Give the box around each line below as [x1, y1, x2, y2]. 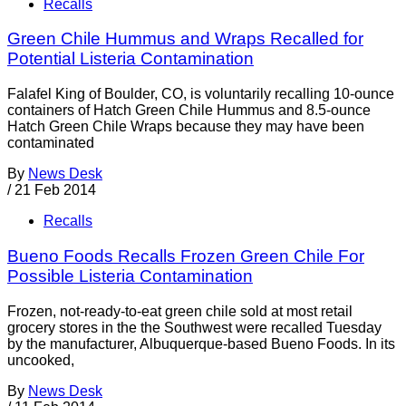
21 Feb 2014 [14, 182, 96, 198]
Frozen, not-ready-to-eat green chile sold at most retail [7, 303, 353, 319]
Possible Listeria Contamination [7, 266, 253, 285]
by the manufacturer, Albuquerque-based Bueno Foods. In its [7, 335, 395, 352]
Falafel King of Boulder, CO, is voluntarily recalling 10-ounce [7, 86, 394, 102]
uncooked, [7, 352, 74, 368]
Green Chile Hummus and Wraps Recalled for [7, 29, 363, 49]
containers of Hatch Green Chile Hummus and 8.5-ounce [7, 102, 371, 119]
